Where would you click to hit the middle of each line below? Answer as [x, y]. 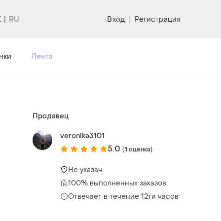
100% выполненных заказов [117, 183]
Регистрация [157, 19]
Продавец [51, 116]
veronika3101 [82, 136]
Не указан [85, 170]
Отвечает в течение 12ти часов [123, 196]
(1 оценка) [138, 149]
